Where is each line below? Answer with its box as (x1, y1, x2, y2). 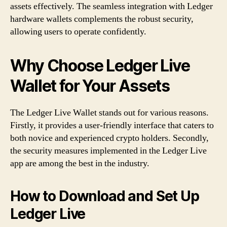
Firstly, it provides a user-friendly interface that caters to (10, 119, 214, 131)
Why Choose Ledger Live (10, 55, 190, 75)
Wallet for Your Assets (10, 75, 170, 96)
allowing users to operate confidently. (10, 25, 146, 37)
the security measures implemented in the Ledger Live (10, 144, 207, 157)
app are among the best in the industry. (10, 157, 149, 169)
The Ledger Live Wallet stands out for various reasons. (10, 106, 209, 119)
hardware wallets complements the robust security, (10, 13, 194, 25)
